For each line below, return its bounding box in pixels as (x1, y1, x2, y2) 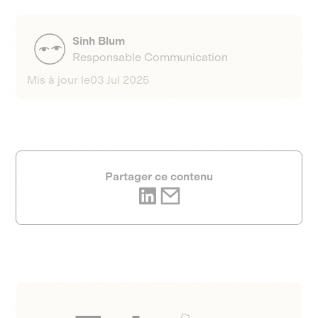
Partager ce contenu (105, 170, 213, 183)
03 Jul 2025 (90, 73, 150, 87)
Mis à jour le (27, 73, 91, 87)
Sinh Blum (72, 34, 126, 48)
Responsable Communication (72, 50, 229, 64)
